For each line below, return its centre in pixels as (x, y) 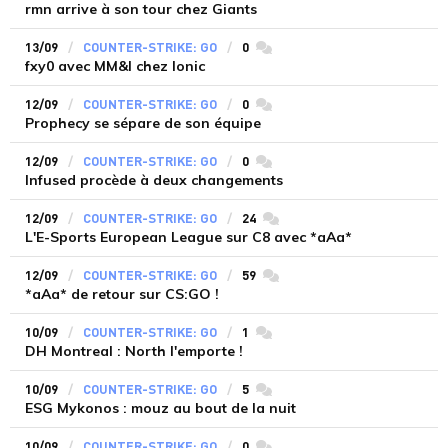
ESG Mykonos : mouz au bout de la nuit (160, 408)
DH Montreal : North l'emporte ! (134, 351)
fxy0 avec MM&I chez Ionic (115, 66)
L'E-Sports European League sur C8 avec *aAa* (188, 237)
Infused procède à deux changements (154, 180)
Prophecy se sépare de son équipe (143, 123)
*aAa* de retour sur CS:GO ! (122, 294)
